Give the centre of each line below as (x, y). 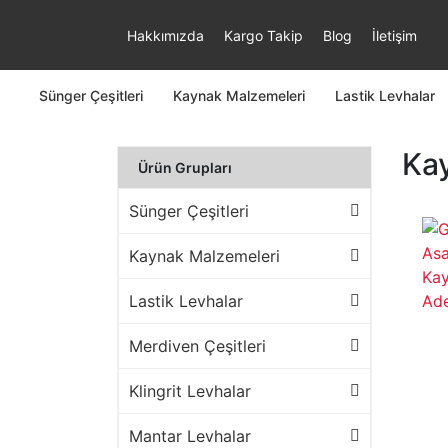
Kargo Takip (263, 35)
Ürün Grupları (185, 167)
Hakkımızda (165, 35)
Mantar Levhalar (190, 436)
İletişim (394, 35)
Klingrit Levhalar (190, 391)
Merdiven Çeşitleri (197, 346)
